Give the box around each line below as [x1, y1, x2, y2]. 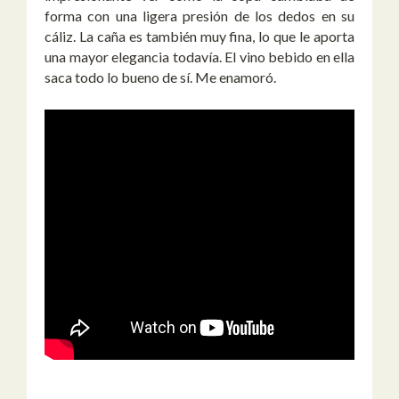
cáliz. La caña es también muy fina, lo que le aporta [45, 28, 354, 45]
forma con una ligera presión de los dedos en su [45, 7, 354, 25]
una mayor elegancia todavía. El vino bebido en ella [45, 48, 354, 66]
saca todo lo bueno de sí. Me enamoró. [45, 69, 276, 86]
